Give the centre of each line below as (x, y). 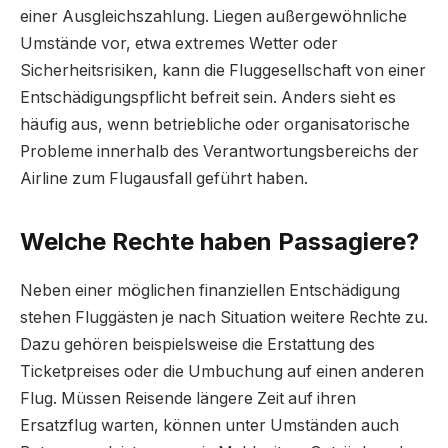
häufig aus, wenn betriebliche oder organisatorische (215, 125)
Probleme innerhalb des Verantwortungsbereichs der (219, 152)
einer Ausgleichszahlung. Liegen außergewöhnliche (213, 17)
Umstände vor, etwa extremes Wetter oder (179, 44)
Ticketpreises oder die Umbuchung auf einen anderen (222, 372)
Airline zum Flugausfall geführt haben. (164, 179)
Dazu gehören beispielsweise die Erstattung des (197, 345)
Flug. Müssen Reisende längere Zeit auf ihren (188, 399)
